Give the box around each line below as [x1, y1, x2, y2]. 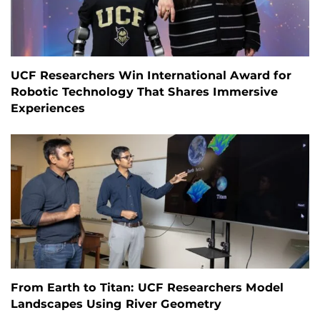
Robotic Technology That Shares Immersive [11, 85, 278, 99]
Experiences [11, 101, 85, 116]
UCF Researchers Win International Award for [11, 69, 291, 83]
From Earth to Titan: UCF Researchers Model [11, 281, 284, 295]
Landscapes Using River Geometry [11, 297, 221, 311]
